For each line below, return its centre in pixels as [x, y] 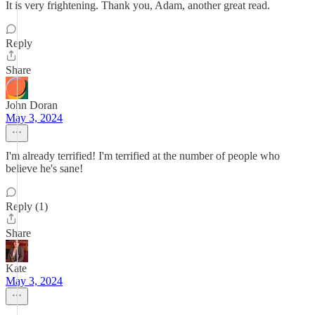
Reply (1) [27, 206]
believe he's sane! [44, 168]
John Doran [32, 105]
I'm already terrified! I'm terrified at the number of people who [143, 156]
